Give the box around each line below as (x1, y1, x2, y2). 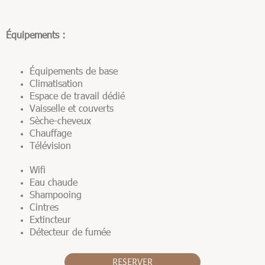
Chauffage (30, 127, 72, 139)
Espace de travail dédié (30, 89, 125, 102)
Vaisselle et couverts (30, 102, 114, 114)
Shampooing (30, 188, 82, 201)
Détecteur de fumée (30, 225, 111, 238)
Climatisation (30, 77, 83, 89)
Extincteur (30, 213, 71, 225)
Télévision (30, 139, 71, 151)
